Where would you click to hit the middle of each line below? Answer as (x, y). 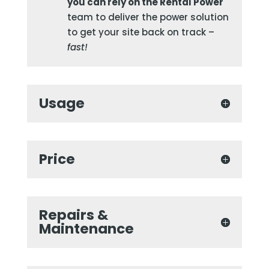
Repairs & (73, 215)
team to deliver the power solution (148, 17)
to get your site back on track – (141, 32)
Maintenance (86, 228)
